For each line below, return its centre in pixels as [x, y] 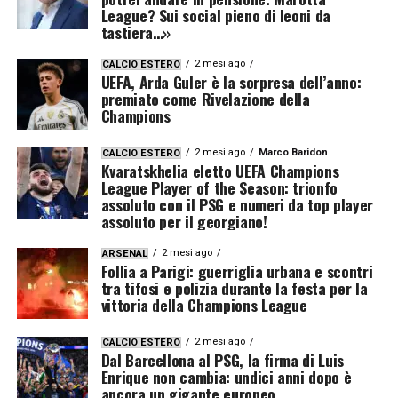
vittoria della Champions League [204, 304]
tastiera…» [136, 32]
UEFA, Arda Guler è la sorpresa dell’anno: [231, 81]
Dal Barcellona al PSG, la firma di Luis [222, 359]
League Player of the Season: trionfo [219, 187]
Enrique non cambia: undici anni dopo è [226, 376]
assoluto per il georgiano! [184, 221]
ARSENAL [124, 253]
